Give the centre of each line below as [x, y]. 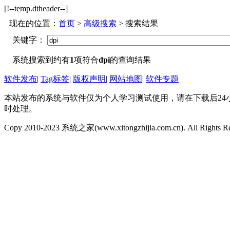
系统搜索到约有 [41, 60]
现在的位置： [34, 23]
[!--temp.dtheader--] [36, 8]
